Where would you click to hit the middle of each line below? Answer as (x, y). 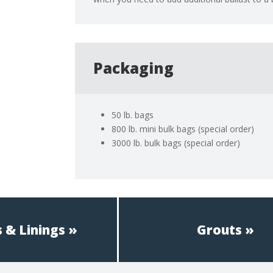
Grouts (219, 229)
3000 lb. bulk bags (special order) (176, 143)
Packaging (134, 68)
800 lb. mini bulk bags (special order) (183, 129)
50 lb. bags (133, 115)
